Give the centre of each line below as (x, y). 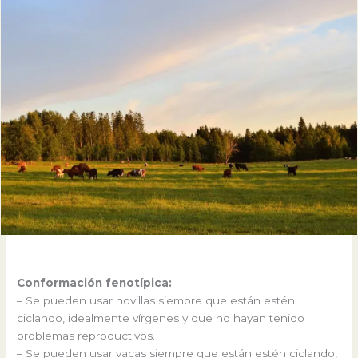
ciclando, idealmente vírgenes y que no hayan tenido (161, 318)
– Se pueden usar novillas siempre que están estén (156, 301)
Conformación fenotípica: (95, 283)
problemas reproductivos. (86, 336)
